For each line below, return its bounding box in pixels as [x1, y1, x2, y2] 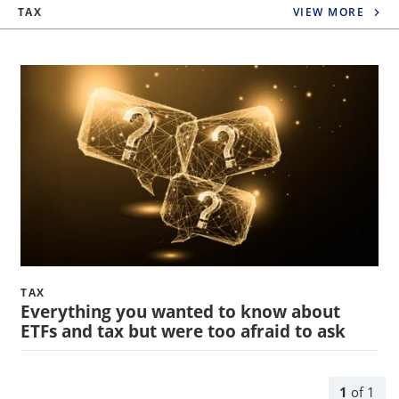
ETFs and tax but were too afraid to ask [20, 319, 346, 343]
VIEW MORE [292, 4, 364, 20]
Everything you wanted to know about [20, 299, 340, 323]
